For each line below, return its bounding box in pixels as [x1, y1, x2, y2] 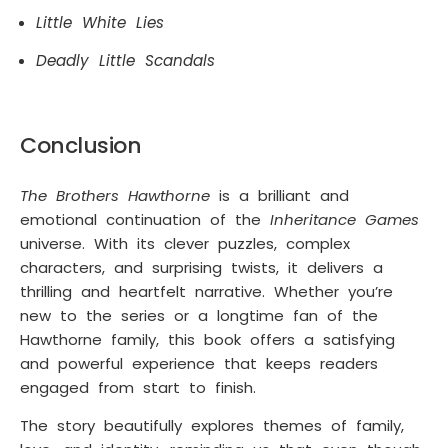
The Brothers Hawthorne [20, 184, 210, 206]
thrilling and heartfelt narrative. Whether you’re [20, 280, 393, 302]
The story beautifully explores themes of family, [20, 414, 404, 436]
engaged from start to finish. [20, 376, 256, 398]
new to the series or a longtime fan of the [20, 304, 378, 326]
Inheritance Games [270, 208, 419, 230]
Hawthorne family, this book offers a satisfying [20, 328, 395, 350]
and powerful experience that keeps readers [20, 352, 378, 374]
